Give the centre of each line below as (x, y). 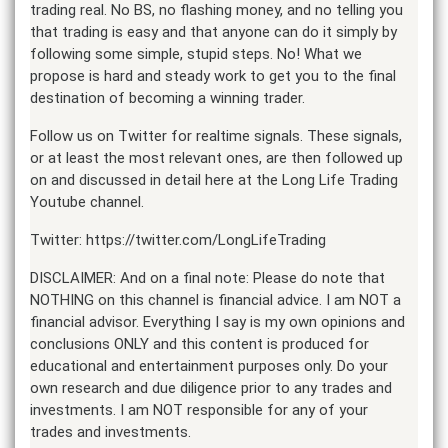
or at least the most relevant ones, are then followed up (216, 157)
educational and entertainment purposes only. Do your (209, 365)
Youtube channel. (87, 201)
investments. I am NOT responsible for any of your (199, 409)
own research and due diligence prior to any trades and (211, 387)
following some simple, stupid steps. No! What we (196, 53)
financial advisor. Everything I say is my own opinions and (217, 321)
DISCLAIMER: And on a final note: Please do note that (207, 277)
